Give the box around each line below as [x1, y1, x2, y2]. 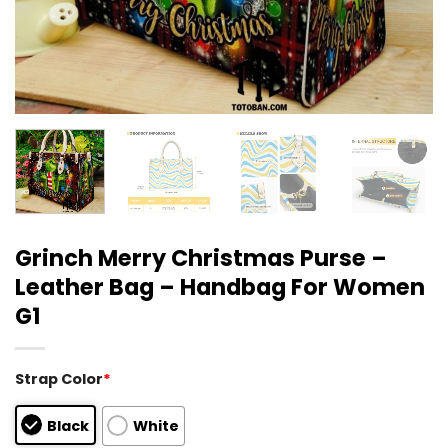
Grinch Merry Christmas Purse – [15, 241, 387, 274]
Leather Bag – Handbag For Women [15, 270, 425, 303]
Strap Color [15, 368, 103, 389]
